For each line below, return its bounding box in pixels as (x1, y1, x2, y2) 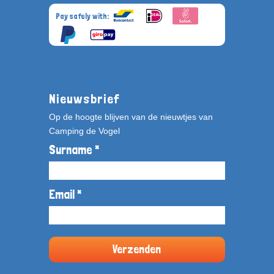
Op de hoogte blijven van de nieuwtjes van (48, 112, 213, 122)
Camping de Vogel (48, 126, 120, 136)
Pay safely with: (55, 11, 111, 21)
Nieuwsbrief (48, 91, 120, 106)
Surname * (48, 143, 99, 158)
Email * (48, 187, 81, 202)
